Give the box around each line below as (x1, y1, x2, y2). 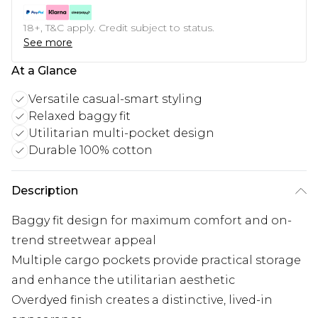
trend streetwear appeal (11, 233, 156, 247)
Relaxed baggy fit (28, 109, 131, 123)
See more (23, 35, 72, 49)
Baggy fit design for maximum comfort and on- (11, 213, 292, 227)
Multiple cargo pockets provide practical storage (11, 253, 301, 267)
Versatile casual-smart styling (28, 92, 202, 106)
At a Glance (11, 63, 77, 77)
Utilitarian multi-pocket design (28, 126, 214, 140)
